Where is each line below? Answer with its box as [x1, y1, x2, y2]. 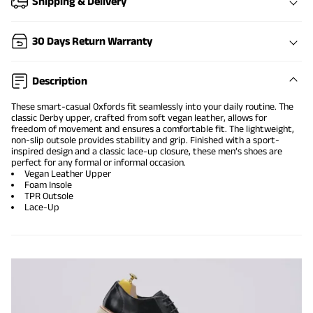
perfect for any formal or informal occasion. [11, 156, 186, 168]
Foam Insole [24, 179, 72, 191]
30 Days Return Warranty [32, 35, 152, 48]
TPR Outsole [24, 190, 73, 202]
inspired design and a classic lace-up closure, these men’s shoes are [11, 145, 282, 157]
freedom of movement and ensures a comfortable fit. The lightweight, [11, 123, 294, 135]
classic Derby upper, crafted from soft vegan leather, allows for [11, 112, 267, 124]
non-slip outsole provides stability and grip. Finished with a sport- [11, 134, 279, 146]
